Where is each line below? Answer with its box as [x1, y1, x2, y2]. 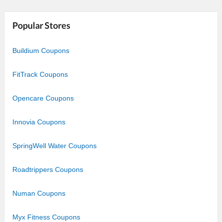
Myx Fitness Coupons [12, 213, 80, 221]
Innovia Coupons [12, 117, 65, 126]
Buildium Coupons [12, 46, 69, 55]
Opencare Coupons [12, 94, 74, 102]
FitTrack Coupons [12, 70, 68, 78]
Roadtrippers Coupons [12, 165, 83, 173]
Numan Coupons [12, 189, 65, 197]
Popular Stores [12, 19, 70, 31]
